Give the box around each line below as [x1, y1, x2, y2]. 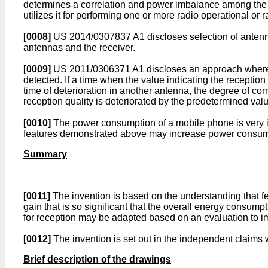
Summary [23, 149, 67, 159]
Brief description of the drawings [23, 254, 171, 264]
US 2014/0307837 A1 [53, 32, 145, 42]
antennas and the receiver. [23, 42, 135, 53]
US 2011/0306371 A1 [53, 64, 144, 74]
